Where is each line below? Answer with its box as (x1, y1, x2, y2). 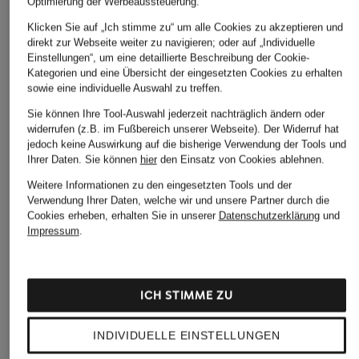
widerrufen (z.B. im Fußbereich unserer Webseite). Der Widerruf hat (26, 123, 339, 135)
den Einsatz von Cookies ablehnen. (156, 153, 325, 165)
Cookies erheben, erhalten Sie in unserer (26, 209, 219, 221)
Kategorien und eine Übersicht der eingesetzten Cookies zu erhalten (26, 67, 342, 79)
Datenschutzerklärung (218, 209, 320, 221)
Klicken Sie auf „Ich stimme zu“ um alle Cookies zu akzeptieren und (26, 21, 343, 33)
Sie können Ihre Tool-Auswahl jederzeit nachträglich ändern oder (26, 107, 325, 119)
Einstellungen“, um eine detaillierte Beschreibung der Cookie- (26, 51, 309, 63)
